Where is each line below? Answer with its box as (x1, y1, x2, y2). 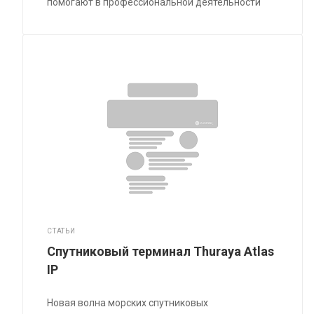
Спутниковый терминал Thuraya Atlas (47, 244, 275, 259)
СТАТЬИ (47, 227, 76, 235)
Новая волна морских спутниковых (47, 297, 209, 309)
